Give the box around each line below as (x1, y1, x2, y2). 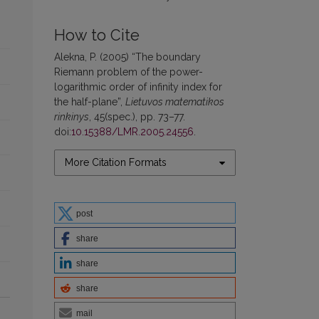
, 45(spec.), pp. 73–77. (89, 111, 185, 123)
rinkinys (54, 111, 89, 123)
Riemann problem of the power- (54, 66, 203, 78)
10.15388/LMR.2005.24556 (71, 126, 194, 138)
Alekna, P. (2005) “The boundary (54, 51, 201, 63)
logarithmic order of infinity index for (54, 81, 222, 93)
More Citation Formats (65, 157, 167, 169)
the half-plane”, (54, 96, 125, 108)
